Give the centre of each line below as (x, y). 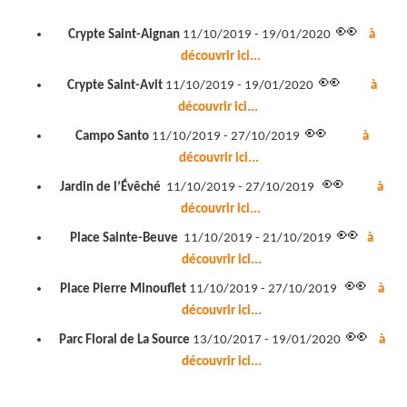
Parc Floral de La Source (124, 341)
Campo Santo (112, 137)
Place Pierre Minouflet (123, 290)
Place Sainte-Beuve (124, 239)
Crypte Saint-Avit (114, 86)
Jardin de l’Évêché (110, 188)
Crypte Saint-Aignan (124, 35)
